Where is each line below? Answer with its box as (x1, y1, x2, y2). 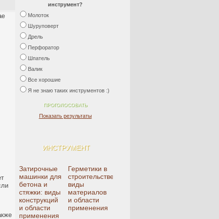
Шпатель (28, 55, 50, 61)
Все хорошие (28, 77, 61, 83)
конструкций (19, 196, 58, 204)
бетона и (19, 180, 47, 188)
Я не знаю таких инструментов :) (28, 88, 109, 93)
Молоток (28, 12, 49, 18)
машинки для (19, 173, 62, 180)
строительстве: (68, 173, 116, 180)
